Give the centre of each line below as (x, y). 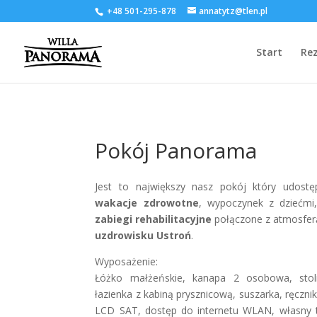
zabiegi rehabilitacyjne (154, 219)
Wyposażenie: (127, 261)
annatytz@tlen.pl (234, 11)
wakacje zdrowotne (147, 202)
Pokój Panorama (176, 150)
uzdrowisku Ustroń (143, 235)
